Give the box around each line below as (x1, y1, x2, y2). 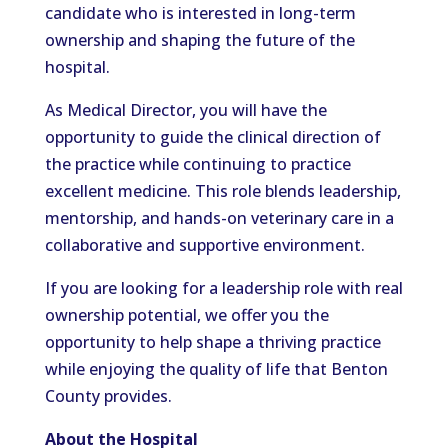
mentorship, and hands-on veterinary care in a (44, 207, 394, 229)
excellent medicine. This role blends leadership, (44, 180, 401, 202)
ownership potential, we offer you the (44, 304, 329, 326)
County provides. (44, 385, 172, 407)
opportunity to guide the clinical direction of (44, 126, 381, 148)
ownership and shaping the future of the (44, 29, 355, 51)
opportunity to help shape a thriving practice (44, 331, 381, 353)
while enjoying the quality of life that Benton (44, 358, 388, 380)
